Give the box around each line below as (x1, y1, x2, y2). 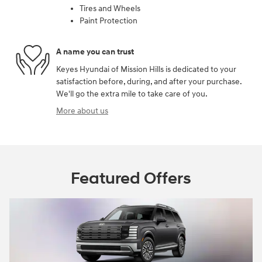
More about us (56, 105, 108, 116)
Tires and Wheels (80, 3, 140, 13)
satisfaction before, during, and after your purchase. (56, 76, 242, 87)
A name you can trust (56, 47, 134, 57)
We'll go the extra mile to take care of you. (56, 88, 208, 99)
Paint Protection (80, 15, 137, 26)
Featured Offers (71, 168, 191, 189)
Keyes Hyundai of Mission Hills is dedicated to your (56, 64, 236, 74)
